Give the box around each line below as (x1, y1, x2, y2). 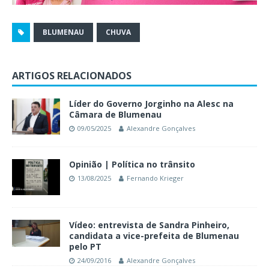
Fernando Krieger (127, 173, 184, 183)
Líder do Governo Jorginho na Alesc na (69, 97, 234, 109)
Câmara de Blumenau (69, 108, 162, 120)
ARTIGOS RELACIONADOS (12, 68, 131, 82)
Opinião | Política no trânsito (69, 158, 195, 170)
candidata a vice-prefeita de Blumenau (69, 229, 239, 241)
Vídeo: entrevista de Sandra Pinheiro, (69, 219, 229, 231)
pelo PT (69, 240, 101, 252)
